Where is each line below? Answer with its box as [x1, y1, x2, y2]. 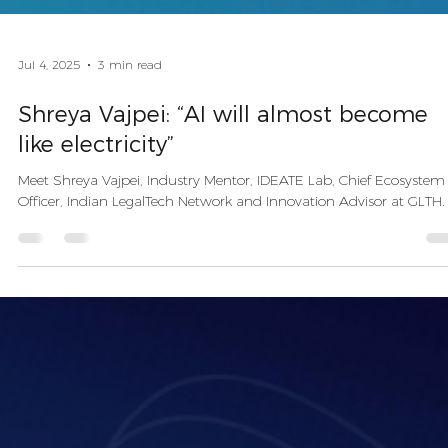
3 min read [98, 169, 162, 185]
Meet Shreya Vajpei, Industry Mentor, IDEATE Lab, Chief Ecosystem [18, 282, 445, 301]
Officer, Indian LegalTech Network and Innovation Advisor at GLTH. [18, 303, 445, 322]
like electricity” [18, 242, 174, 270]
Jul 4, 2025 [18, 169, 80, 185]
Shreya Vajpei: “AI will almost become [18, 212, 428, 240]
